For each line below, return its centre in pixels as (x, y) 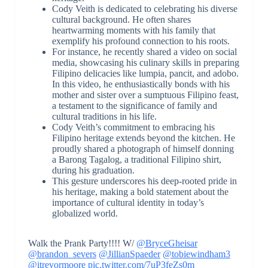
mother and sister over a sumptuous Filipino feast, (145, 95)
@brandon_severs (62, 254)
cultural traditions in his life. (104, 116)
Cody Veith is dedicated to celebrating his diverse (144, 8)
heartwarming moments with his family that (133, 30)
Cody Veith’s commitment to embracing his (133, 127)
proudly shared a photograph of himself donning (143, 148)
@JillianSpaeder (129, 254)
